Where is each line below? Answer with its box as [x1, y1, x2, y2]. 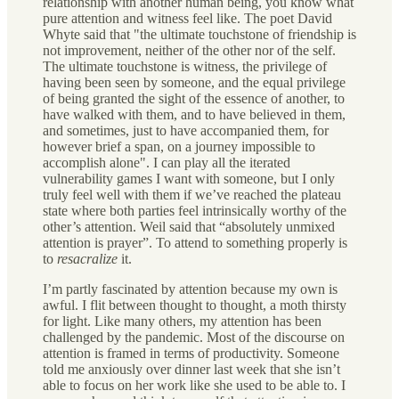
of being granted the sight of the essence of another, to [43, 90, 345, 106]
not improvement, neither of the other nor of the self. [43, 42, 336, 58]
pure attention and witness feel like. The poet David [43, 10, 332, 26]
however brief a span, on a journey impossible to [43, 138, 315, 154]
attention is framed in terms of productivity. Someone [43, 345, 339, 361]
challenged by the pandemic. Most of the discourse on [43, 329, 345, 345]
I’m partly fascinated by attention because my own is [43, 281, 338, 297]
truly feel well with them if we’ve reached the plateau [43, 186, 341, 202]
